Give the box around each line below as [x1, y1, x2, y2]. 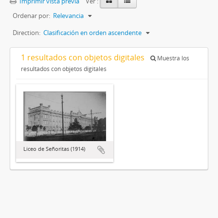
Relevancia [53, 11, 84, 20]
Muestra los [156, 54, 189, 63]
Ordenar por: [13, 11, 50, 20]
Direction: [13, 28, 40, 37]
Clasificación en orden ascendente [43, 28, 142, 37]
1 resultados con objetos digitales [21, 52, 146, 63]
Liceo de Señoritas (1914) [23, 145, 85, 153]
